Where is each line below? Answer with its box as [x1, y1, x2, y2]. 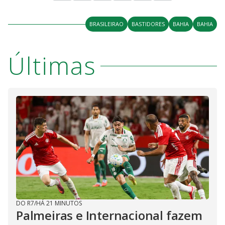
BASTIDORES [132, 20, 165, 28]
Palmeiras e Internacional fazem [16, 207, 202, 223]
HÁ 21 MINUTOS [36, 199, 82, 207]
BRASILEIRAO [89, 20, 124, 28]
